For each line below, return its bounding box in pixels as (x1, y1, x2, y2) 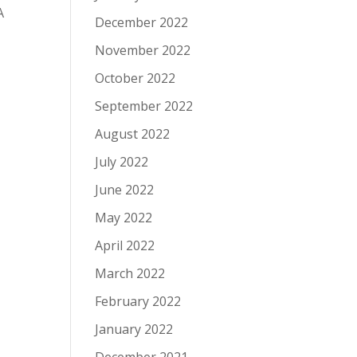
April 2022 (95, 237, 155, 255)
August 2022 (95, 125, 171, 143)
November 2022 (95, 41, 191, 60)
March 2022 (95, 265, 166, 283)
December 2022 (95, 14, 189, 32)
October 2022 (95, 69, 176, 88)
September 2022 (95, 97, 194, 116)
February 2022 (95, 292, 182, 311)
